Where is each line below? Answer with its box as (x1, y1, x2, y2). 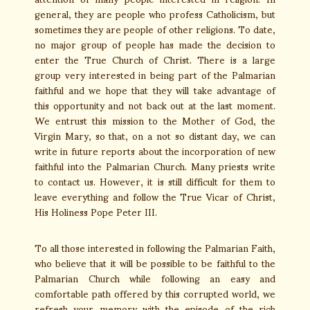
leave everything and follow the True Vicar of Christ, (35, 182, 275, 210)
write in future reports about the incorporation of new (35, 136, 275, 165)
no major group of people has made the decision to (35, 30, 275, 58)
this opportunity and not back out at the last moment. (35, 91, 275, 119)
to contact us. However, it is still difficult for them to (35, 167, 275, 195)
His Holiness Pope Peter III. (35, 197, 157, 226)
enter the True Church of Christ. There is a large (35, 45, 275, 73)
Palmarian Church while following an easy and (35, 264, 275, 292)
